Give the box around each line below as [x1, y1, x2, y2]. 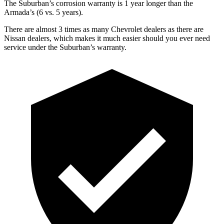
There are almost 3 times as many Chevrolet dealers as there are [4, 24, 203, 33]
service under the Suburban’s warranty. [4, 42, 126, 51]
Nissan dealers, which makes [4, 33, 95, 42]
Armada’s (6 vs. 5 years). [4, 7, 83, 16]
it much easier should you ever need [95, 33, 210, 42]
